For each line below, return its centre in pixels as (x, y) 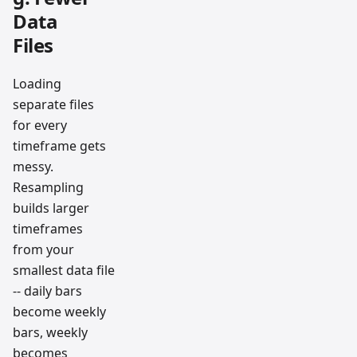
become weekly (59, 312)
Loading (37, 84)
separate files (53, 104)
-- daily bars (47, 291)
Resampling (48, 187)
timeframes (48, 229)
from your (43, 249)
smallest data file (64, 270)
